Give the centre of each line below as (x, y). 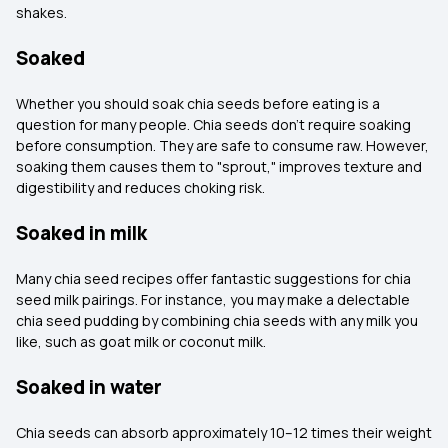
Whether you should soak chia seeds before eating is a (198, 103)
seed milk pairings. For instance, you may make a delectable (213, 299)
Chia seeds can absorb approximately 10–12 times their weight (224, 432)
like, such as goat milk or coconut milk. (142, 341)
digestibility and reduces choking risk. (142, 187)
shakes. (43, 12)
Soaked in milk (81, 233)
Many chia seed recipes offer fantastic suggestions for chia (213, 278)
